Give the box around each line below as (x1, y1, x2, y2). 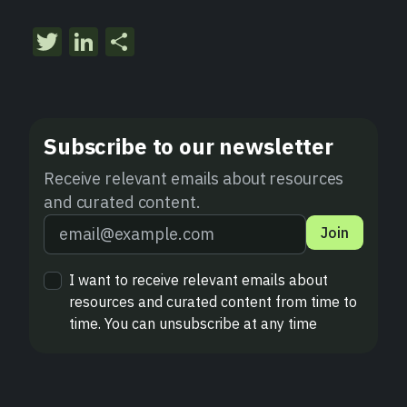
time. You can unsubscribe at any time (69, 314, 317, 333)
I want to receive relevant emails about (69, 271, 328, 290)
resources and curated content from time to (69, 293, 357, 312)
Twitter (62, 23, 154, 62)
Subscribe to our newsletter (44, 132, 333, 162)
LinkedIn (98, 23, 213, 62)
